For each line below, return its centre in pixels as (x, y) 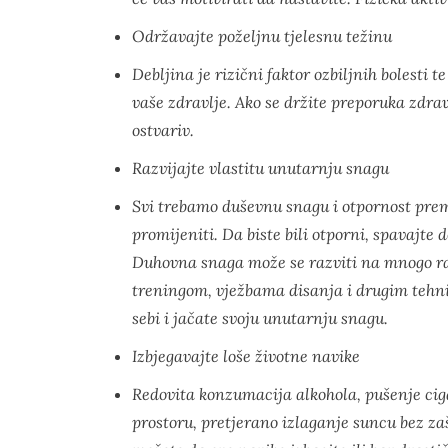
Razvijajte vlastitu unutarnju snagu (260, 168)
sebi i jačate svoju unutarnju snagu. (260, 318)
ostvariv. (163, 130)
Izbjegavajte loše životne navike (246, 356)
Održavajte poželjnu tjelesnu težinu (262, 36)
